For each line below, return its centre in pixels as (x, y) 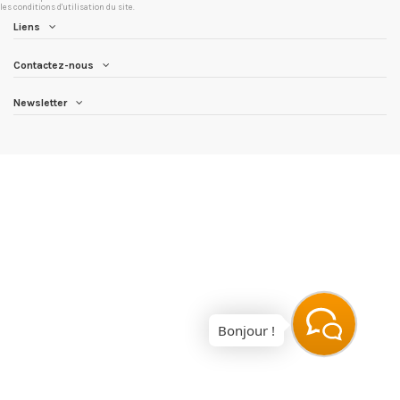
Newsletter (40, 103)
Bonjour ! (246, 330)
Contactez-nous (54, 65)
